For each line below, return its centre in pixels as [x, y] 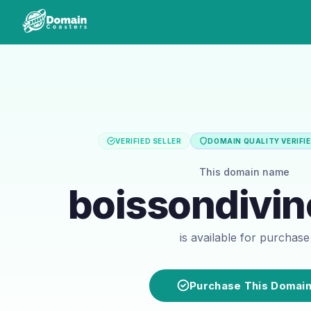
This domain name [244, 171]
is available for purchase [244, 237]
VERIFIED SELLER [149, 141]
